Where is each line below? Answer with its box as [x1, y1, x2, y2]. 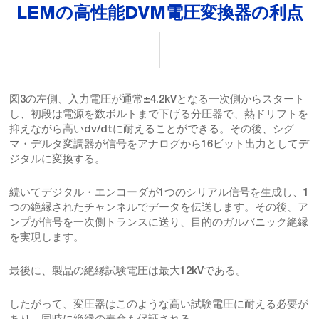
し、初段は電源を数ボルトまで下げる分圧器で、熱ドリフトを [9, 107, 308, 120]
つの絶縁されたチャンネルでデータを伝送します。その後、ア [9, 200, 308, 213]
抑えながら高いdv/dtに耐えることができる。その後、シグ [9, 122, 294, 135]
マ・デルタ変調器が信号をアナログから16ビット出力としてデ [9, 137, 309, 150]
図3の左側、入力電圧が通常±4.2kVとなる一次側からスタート [9, 92, 305, 105]
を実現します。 [9, 230, 87, 243]
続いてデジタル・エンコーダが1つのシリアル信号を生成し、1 [9, 185, 309, 198]
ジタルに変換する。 [9, 152, 108, 164]
